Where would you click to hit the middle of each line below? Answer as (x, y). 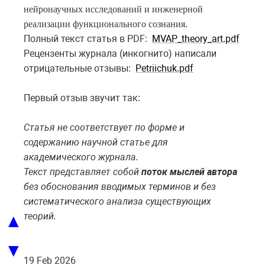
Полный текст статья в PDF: (88, 39)
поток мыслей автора (189, 172)
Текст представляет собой (83, 172)
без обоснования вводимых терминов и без (120, 187)
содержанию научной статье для (96, 143)
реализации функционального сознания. (106, 24)
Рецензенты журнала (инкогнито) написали (120, 54)
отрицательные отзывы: (80, 69)
